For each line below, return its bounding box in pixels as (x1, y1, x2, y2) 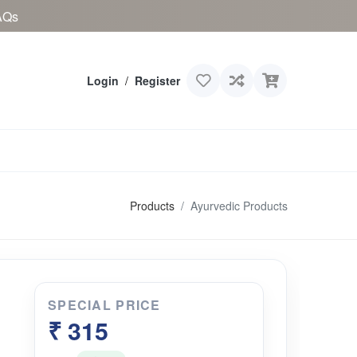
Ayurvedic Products (190, 197, 288, 214)
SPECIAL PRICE (47, 296, 161, 314)
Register (135, 73, 180, 88)
